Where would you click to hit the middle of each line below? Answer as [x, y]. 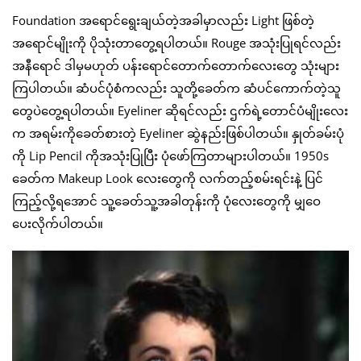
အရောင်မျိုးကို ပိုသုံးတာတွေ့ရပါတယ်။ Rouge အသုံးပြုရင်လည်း [176, 42]
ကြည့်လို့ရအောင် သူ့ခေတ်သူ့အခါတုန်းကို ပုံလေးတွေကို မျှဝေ [166, 200]
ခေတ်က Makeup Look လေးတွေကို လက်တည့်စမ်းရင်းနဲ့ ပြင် [168, 178]
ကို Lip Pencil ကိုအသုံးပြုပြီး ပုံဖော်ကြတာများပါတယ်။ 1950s [170, 155]
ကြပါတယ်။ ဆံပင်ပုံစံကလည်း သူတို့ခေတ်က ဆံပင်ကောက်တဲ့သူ [176, 87]
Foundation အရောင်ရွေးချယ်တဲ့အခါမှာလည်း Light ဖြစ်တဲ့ [163, 20]
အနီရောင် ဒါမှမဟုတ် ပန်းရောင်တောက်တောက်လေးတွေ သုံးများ [176, 65]
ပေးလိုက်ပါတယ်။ [58, 223]
